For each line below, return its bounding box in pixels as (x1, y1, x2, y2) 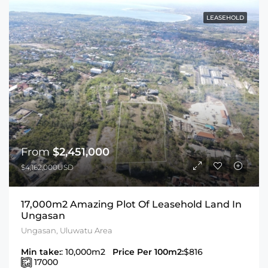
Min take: (21, 246, 61, 257)
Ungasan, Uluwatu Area (21, 225, 112, 235)
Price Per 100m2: (112, 246, 184, 257)
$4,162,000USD (21, 162, 74, 172)
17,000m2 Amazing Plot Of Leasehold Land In (21, 198, 242, 210)
